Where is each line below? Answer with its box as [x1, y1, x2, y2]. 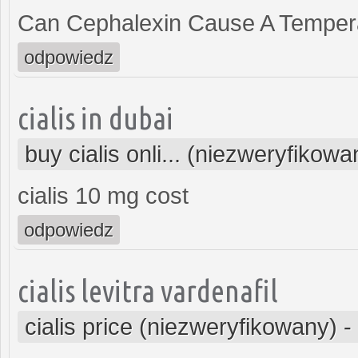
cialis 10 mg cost [18, 182, 189, 209]
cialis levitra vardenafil [18, 272, 278, 308]
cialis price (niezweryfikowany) [25, 313, 337, 340]
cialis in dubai [18, 100, 173, 135]
